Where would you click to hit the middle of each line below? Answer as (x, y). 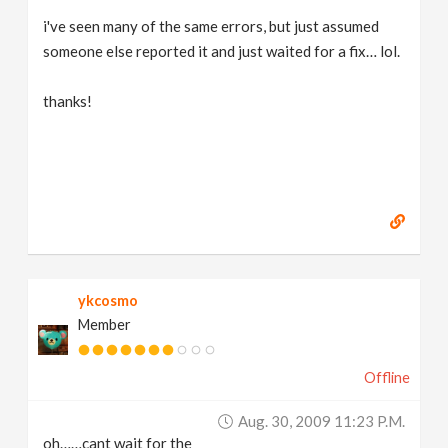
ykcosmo (108, 300)
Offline (386, 377)
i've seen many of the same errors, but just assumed (211, 26)
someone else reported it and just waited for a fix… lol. (222, 51)
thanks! (68, 101)
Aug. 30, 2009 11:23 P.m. (321, 421)
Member (105, 324)
